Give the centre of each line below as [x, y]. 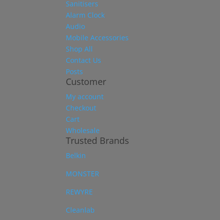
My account [85, 96]
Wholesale [83, 130]
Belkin [76, 155]
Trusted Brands [98, 140]
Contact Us [84, 60]
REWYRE [80, 192]
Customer [86, 82]
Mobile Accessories [97, 38]
